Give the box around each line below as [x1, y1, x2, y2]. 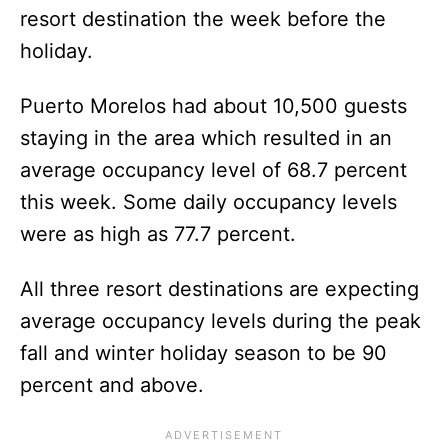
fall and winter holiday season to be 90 [20, 340, 387, 365]
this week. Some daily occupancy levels [20, 189, 397, 214]
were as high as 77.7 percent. [20, 221, 296, 246]
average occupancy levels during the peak [20, 308, 421, 333]
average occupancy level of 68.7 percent [20, 157, 407, 182]
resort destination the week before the [20, 6, 386, 31]
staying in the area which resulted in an [20, 125, 392, 150]
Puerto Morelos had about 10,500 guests [20, 93, 407, 118]
